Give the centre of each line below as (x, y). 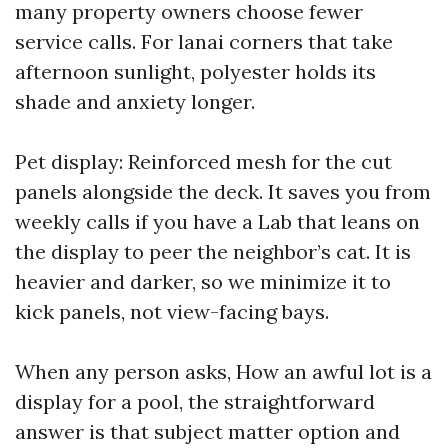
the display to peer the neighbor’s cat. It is (213, 251)
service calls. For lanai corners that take (204, 41)
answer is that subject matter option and (207, 431)
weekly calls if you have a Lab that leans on (217, 221)
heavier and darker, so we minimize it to (203, 281)
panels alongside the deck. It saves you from (223, 191)
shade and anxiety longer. (135, 101)
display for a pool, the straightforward (195, 401)
